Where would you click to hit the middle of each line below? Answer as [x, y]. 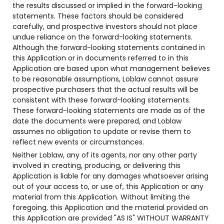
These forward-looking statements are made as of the [109, 110]
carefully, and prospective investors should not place [105, 26]
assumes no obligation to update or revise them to [102, 131]
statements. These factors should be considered [98, 16]
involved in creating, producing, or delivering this [96, 165]
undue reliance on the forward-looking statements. [102, 37]
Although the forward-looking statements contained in [109, 47]
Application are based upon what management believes [111, 68]
